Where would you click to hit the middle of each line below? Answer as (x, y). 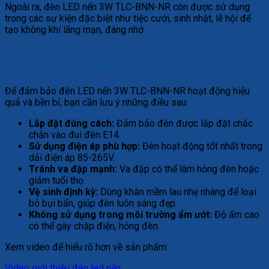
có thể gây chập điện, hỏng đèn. (94, 226)
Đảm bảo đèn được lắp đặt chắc (183, 124)
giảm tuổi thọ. (57, 181)
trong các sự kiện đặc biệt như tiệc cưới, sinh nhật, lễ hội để (128, 18)
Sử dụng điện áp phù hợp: (84, 147)
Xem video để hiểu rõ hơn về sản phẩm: (86, 247)
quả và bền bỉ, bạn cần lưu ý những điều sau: (96, 103)
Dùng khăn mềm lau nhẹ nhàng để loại (177, 192)
